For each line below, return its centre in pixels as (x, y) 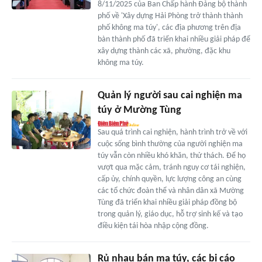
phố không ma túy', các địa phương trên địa (169, 27)
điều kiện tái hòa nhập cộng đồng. (153, 226)
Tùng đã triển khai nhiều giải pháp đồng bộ (167, 202)
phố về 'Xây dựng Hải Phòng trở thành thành (170, 16)
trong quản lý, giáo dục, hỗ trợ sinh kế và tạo (170, 214)
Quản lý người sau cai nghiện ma (170, 95)
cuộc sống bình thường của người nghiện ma (170, 144)
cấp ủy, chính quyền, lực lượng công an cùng (169, 179)
